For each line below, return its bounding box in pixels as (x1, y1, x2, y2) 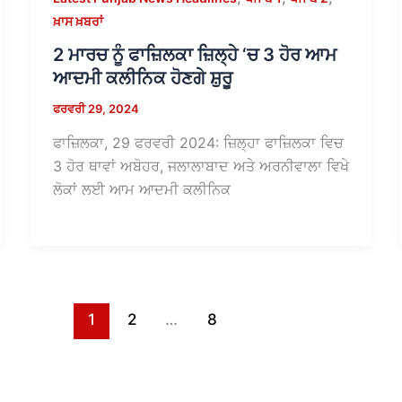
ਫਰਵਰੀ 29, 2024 (52, 101, 139, 117)
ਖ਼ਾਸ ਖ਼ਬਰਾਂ (52, 13, 103, 29)
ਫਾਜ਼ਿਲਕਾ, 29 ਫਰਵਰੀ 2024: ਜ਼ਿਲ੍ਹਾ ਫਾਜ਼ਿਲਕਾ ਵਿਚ (52, 133, 344, 152)
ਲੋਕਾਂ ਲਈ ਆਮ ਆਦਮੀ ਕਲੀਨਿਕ (52, 179, 231, 198)
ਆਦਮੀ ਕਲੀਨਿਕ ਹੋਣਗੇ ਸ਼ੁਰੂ (52, 67, 232, 90)
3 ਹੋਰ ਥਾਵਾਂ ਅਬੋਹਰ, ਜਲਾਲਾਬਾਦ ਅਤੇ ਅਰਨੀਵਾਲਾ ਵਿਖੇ (52, 156, 349, 175)
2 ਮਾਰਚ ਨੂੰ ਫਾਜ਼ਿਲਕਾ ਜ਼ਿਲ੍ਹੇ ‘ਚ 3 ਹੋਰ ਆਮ (52, 44, 336, 66)
